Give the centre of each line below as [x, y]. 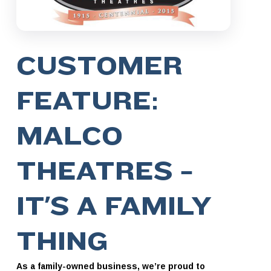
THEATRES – [104, 172]
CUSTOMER [99, 67]
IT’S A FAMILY [113, 207]
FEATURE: [87, 102]
